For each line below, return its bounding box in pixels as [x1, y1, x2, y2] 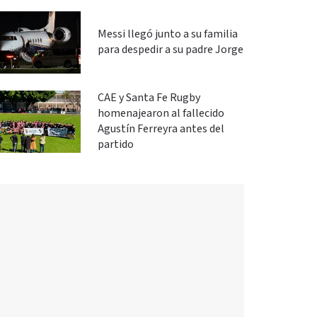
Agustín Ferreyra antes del [97, 122, 224, 137]
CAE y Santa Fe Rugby [97, 91, 200, 105]
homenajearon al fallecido [97, 106, 224, 121]
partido [97, 137, 134, 152]
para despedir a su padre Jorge [97, 42, 243, 57]
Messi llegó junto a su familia [97, 27, 238, 42]
